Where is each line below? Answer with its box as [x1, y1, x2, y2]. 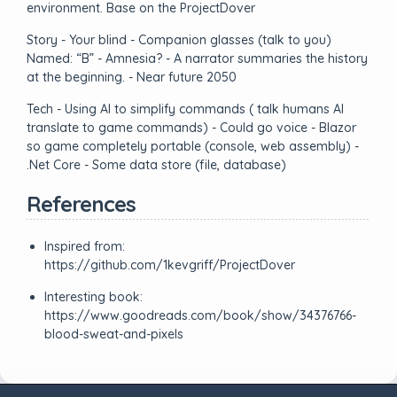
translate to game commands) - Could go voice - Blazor [27, 120, 356, 136]
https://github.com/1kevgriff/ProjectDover [44, 257, 295, 273]
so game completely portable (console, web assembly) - [27, 138, 359, 154]
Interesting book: [44, 289, 143, 305]
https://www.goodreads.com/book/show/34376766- [44, 307, 356, 323]
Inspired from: [44, 238, 125, 254]
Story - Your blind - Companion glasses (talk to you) [27, 32, 331, 48]
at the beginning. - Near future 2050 [27, 69, 237, 85]
